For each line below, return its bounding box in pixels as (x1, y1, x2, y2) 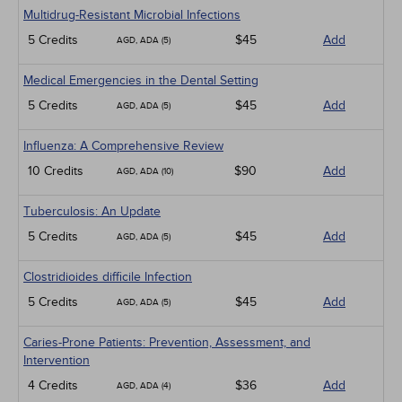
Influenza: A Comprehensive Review (23, 138, 223, 153)
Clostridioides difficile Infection (23, 269, 192, 284)
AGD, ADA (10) (117, 166, 173, 177)
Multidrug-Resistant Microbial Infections (23, 7, 240, 22)
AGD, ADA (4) (117, 380, 170, 391)
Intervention (23, 353, 90, 368)
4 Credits (28, 378, 78, 393)
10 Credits (28, 163, 83, 179)
